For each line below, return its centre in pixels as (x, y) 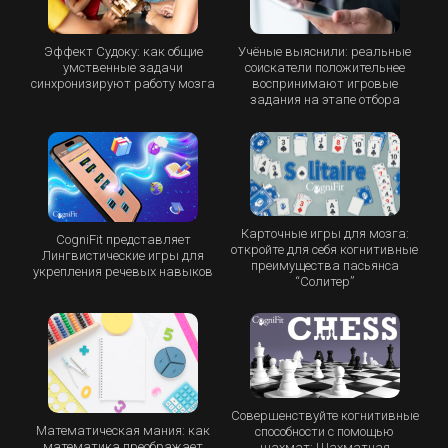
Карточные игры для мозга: (324, 234)
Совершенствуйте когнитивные (324, 415)
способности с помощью (325, 431)
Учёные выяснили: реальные (325, 52)
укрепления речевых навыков (123, 271)
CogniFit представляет (123, 239)
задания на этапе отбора (324, 100)
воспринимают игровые (324, 84)
